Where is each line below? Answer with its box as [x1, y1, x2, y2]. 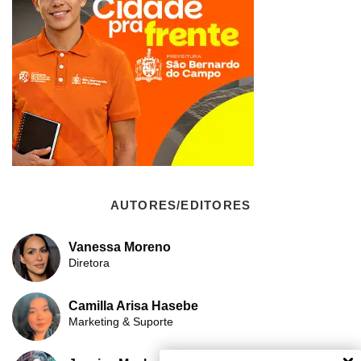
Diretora [68, 256, 110, 270]
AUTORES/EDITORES [110, 198, 251, 213]
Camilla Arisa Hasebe [68, 298, 198, 313]
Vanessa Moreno [68, 240, 171, 255]
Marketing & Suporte [68, 314, 173, 328]
